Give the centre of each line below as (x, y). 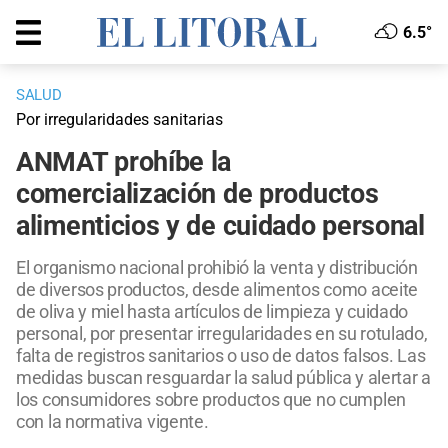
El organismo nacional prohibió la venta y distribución (217, 268)
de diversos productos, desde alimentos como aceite (217, 290)
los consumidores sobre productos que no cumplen (211, 400)
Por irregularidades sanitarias (119, 120)
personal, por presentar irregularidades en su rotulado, (222, 334)
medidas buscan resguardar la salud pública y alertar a (223, 378)
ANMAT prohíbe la (124, 162)
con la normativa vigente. (112, 422)
